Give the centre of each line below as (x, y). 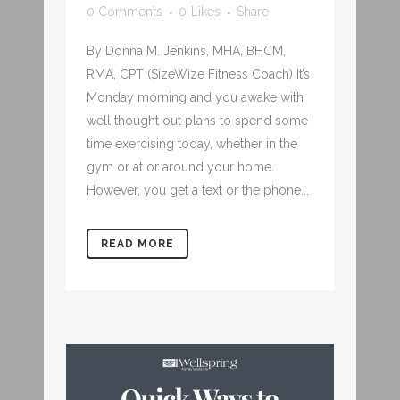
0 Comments (125, 11)
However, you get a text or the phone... (198, 190)
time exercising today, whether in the (192, 143)
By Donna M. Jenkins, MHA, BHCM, (186, 50)
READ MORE (137, 243)
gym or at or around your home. (180, 167)
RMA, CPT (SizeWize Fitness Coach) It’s (198, 74)
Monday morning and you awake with (195, 97)
